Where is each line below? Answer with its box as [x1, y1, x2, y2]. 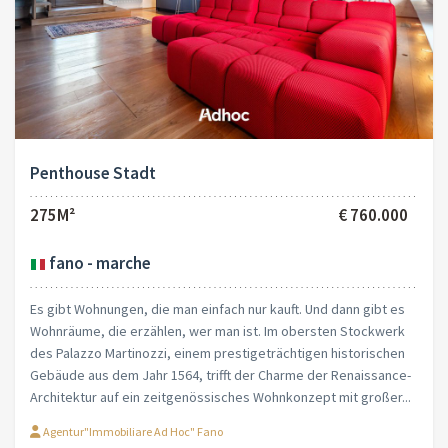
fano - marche [46, 252, 151, 275]
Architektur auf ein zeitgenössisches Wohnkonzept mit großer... [30, 388, 411, 407]
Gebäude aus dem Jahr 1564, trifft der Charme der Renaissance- [30, 366, 411, 385]
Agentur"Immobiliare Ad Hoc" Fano [41, 424, 223, 440]
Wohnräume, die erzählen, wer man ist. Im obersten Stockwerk [30, 322, 405, 341]
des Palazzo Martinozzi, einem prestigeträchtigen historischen [30, 344, 405, 363]
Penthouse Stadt [30, 162, 156, 185]
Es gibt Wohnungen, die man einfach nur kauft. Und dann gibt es [30, 300, 405, 319]
